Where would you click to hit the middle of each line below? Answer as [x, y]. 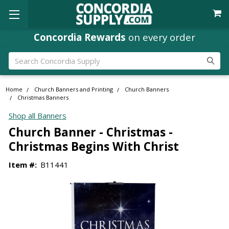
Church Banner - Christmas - [90, 132]
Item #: [22, 164]
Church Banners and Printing [74, 89]
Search [20, 58]
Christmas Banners [43, 98]
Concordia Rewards [80, 37]
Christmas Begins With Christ [94, 146]
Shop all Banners [37, 116]
